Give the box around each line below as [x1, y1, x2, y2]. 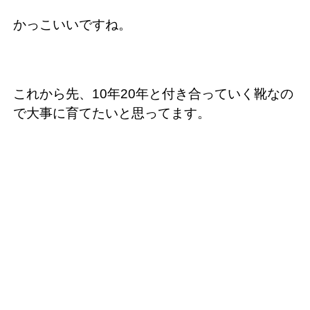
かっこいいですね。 [13, 17, 131, 32]
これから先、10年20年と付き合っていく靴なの [13, 86, 293, 101]
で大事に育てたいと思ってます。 [13, 105, 210, 120]
